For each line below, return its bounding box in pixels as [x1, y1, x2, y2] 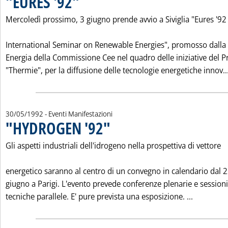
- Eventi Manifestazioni [45, 109, 112, 119]
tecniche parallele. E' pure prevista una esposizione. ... [6, 191, 193, 202]
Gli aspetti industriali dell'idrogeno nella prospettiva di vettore [6, 140, 221, 151]
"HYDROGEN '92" [6, 117, 110, 139]
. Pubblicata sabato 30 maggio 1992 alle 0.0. [110, 119, 218, 128]
